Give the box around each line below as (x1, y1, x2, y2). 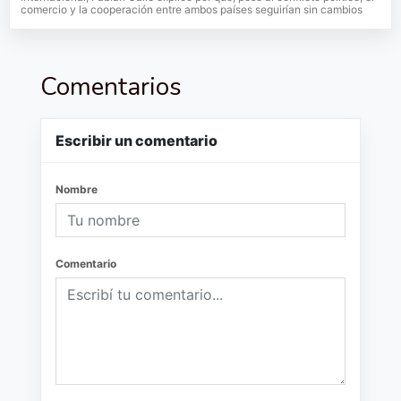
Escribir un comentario (55, 132, 218, 149)
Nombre (55, 183, 98, 196)
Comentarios (40, 70, 182, 104)
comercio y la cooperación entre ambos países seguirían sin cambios (21, 3, 363, 16)
